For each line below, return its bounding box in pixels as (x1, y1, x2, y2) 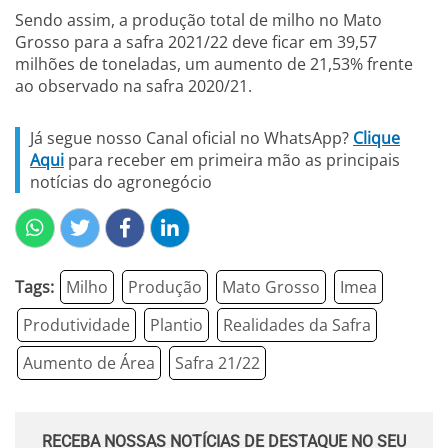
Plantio (150, 314, 203, 337)
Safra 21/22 (175, 352, 260, 375)
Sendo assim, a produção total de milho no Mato (15, 9, 382, 32)
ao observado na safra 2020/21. (15, 75, 252, 98)
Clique (353, 127, 400, 150)
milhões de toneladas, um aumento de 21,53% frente (15, 53, 413, 76)
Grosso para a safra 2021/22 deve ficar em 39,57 (15, 31, 377, 54)
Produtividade (23, 314, 130, 337)
